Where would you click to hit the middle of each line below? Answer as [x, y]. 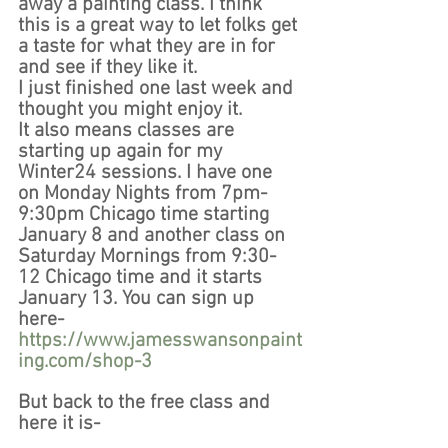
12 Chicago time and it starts [142, 278]
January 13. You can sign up [138, 299]
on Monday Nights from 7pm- [142, 194]
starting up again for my [122, 152]
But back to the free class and [146, 403]
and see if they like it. [107, 68]
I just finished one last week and [158, 89]
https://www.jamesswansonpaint [160, 341]
